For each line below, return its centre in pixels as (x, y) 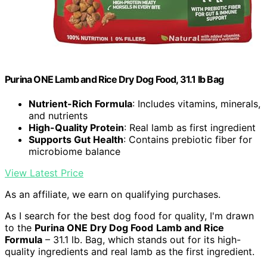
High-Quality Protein (76, 128)
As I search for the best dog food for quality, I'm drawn (129, 216)
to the (20, 228)
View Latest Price (44, 173)
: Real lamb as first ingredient (190, 128)
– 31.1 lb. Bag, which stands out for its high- (142, 240)
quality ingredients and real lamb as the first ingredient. (130, 252)
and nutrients (58, 116)
